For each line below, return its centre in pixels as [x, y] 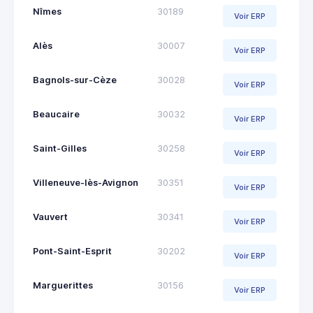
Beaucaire [56, 115]
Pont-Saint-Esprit [72, 252]
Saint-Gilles [60, 149]
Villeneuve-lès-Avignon [86, 183]
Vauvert [50, 217]
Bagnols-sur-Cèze [75, 80]
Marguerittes [63, 286]
